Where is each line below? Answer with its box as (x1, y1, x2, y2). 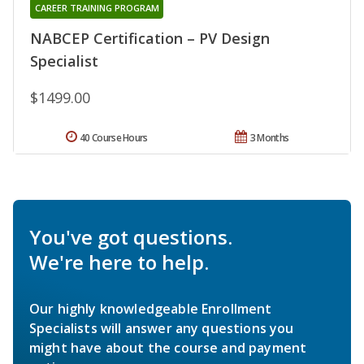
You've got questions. (29, 223, 232, 250)
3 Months (249, 130, 289, 145)
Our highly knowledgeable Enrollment (29, 299, 272, 318)
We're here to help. (29, 248, 209, 275)
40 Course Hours (80, 130, 148, 145)
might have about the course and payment (29, 338, 307, 357)
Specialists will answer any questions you (29, 318, 294, 337)
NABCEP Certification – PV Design (30, 28, 270, 48)
